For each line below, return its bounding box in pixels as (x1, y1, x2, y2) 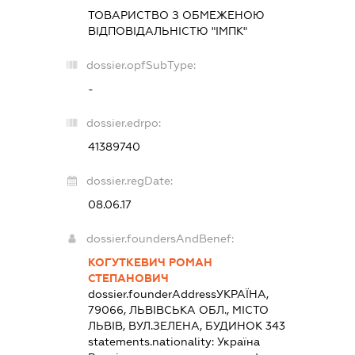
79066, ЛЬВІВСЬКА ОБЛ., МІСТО (87, 303, 269, 316)
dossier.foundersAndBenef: (86, 231, 234, 245)
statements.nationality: (87, 334, 217, 348)
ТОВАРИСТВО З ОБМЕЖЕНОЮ (87, 8, 265, 21)
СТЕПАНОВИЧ (87, 271, 169, 284)
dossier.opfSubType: (86, 58, 196, 71)
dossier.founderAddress (87, 287, 216, 300)
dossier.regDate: (86, 174, 173, 187)
